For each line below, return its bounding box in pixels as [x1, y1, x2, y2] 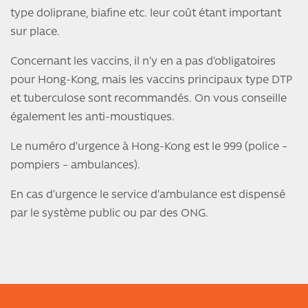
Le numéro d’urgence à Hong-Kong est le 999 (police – [10, 142, 287, 153]
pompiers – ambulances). [10, 160, 140, 172]
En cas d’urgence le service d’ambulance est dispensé [10, 190, 285, 201]
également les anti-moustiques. [10, 112, 175, 124]
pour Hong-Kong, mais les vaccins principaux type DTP [10, 75, 292, 87]
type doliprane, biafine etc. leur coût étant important [10, 8, 281, 20]
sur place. [10, 27, 60, 38]
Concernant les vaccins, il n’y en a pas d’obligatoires [10, 56, 276, 68]
